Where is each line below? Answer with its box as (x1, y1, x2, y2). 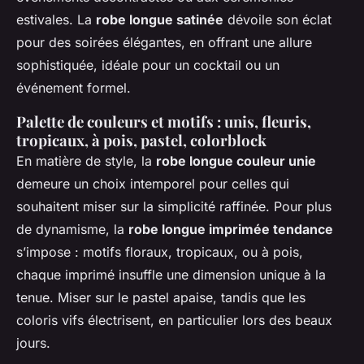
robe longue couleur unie (156, 152, 316, 169)
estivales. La (16, 11, 96, 28)
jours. (16, 334, 50, 351)
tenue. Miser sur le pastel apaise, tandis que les (16, 288, 305, 305)
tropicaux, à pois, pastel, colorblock (16, 129, 266, 150)
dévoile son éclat (223, 11, 331, 28)
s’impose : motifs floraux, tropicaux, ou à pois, (16, 243, 303, 260)
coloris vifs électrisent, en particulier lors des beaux (16, 311, 332, 328)
